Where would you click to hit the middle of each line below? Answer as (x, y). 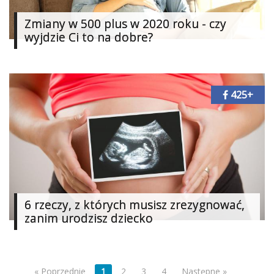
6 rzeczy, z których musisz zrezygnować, (135, 205)
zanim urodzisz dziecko (89, 218)
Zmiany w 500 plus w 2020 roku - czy (125, 24)
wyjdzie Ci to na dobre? (89, 37)
